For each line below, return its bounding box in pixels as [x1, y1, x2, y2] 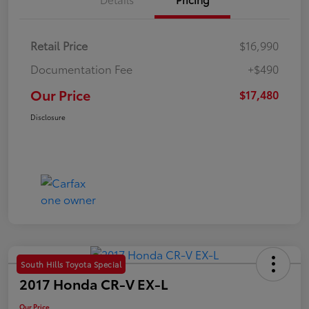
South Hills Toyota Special [21, 259, 121, 270]
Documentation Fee [30, 61, 132, 77]
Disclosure [30, 112, 66, 123]
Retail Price [30, 37, 88, 54]
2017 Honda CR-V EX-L [19, 274, 168, 294]
